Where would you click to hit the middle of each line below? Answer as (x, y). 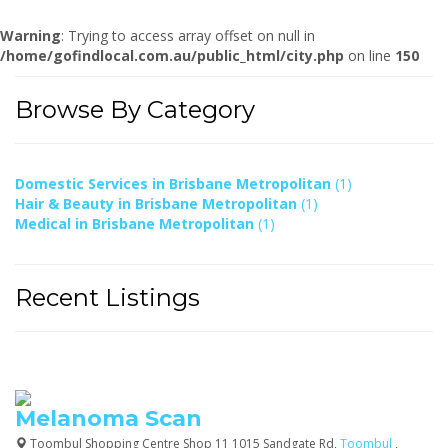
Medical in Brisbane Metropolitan (136, 223)
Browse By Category (135, 109)
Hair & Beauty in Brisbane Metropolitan (158, 203)
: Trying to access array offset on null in (188, 35)
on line (369, 55)
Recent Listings (107, 297)
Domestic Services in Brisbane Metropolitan (175, 183)
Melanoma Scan (108, 418)
